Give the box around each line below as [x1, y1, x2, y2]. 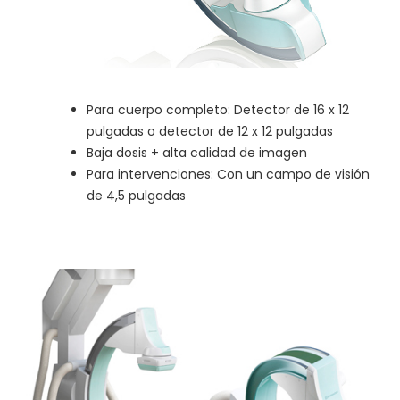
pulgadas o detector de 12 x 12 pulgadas [87, 122, 333, 141]
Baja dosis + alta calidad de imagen [87, 144, 307, 162]
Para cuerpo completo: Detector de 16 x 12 [87, 101, 349, 120]
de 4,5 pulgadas [87, 187, 186, 205]
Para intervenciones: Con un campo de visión [87, 165, 370, 184]
